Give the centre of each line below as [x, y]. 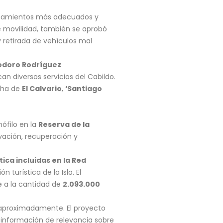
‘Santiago [84, 89]
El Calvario [42, 89]
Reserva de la [64, 124]
